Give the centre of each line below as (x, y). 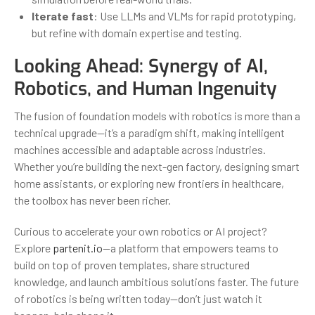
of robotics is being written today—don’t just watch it (138, 298)
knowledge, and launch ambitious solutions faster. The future (156, 281)
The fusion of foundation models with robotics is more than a (157, 115)
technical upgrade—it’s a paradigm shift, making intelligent (149, 132)
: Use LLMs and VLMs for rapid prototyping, (195, 15)
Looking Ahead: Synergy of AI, (141, 66)
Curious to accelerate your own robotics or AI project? (141, 231)
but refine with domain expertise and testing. (137, 32)
